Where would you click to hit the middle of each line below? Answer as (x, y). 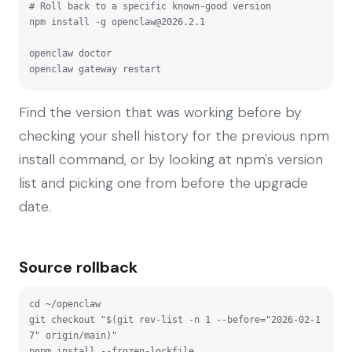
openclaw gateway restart (95, 69)
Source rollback (78, 267)
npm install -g (70, 22)
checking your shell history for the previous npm (174, 136)
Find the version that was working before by (160, 112)
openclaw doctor (70, 53)
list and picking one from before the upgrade (163, 183)
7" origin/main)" (73, 335)
